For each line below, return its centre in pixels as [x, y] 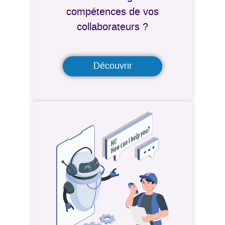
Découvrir [113, 67]
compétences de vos [113, 12]
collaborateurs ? [113, 27]
